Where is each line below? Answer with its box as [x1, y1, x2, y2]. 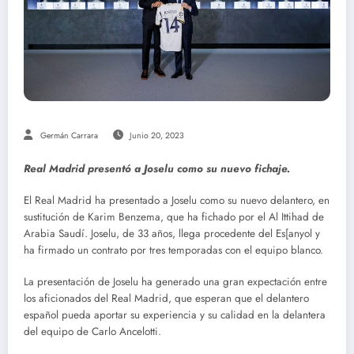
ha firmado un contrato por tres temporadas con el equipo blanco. [24, 243, 323, 258]
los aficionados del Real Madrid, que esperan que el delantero [24, 291, 309, 307]
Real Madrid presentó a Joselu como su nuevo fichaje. [24, 160, 290, 176]
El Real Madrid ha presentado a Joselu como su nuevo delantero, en [24, 193, 330, 209]
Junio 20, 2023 [129, 129, 184, 141]
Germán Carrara [40, 129, 98, 141]
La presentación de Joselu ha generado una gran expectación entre [24, 274, 327, 290]
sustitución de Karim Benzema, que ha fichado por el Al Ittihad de [24, 209, 324, 225]
